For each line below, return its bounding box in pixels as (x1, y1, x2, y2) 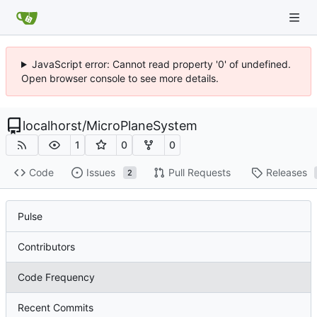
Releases (265, 166, 307, 179)
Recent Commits (18, 301, 93, 313)
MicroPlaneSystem (86, 118, 197, 133)
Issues (86, 166, 115, 179)
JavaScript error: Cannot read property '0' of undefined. (31, 58, 291, 70)
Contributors (18, 240, 75, 253)
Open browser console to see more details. (21, 72, 219, 84)
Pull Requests (168, 166, 231, 179)
